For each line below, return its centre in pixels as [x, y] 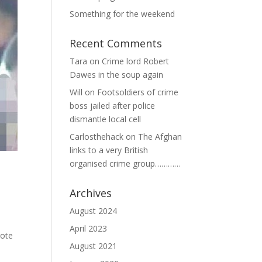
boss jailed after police [113, 106]
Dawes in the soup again [117, 75]
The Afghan [160, 137]
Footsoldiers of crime [138, 92]
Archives [91, 193]
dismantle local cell [106, 119]
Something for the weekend [123, 14]
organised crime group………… [125, 163]
